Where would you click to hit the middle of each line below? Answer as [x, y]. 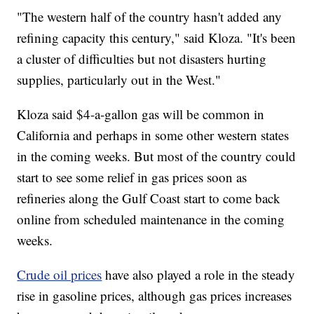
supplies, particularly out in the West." [119, 80]
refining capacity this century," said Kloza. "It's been [157, 38]
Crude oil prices [60, 275]
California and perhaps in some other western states [153, 135]
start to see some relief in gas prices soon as [132, 177]
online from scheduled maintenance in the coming [151, 219]
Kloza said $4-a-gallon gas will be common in [141, 114]
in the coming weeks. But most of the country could [157, 156]
